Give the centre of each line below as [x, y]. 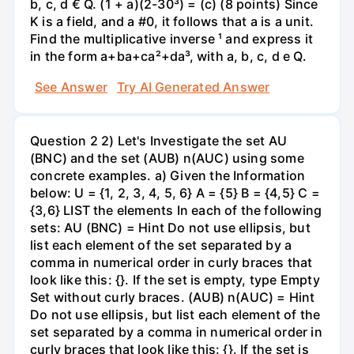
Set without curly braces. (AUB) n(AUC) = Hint [173, 298]
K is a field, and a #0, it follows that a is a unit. [172, 21]
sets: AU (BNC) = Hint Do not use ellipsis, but [170, 228]
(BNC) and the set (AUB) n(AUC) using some [167, 158]
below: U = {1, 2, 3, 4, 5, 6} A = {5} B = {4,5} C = [175, 193]
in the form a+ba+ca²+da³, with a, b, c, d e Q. [168, 56]
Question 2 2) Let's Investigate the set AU [158, 141]
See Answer [71, 87]
